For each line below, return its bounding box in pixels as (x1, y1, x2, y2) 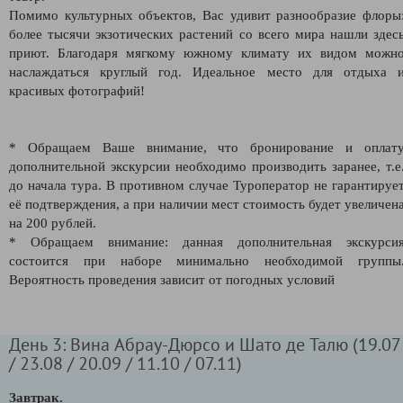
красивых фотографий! (9, 83, 145, 98)
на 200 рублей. (9, 215, 96, 230)
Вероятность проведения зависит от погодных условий (9, 272, 335, 287)
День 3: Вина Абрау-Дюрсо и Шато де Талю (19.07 (9, 332, 400, 355)
